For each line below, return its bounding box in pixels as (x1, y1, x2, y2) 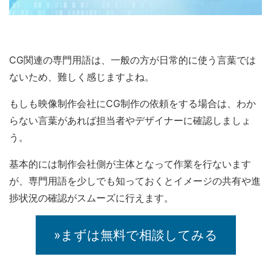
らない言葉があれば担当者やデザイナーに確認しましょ (9, 114, 251, 126)
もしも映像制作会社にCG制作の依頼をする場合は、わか (9, 97, 256, 109)
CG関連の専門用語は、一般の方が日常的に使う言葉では (9, 54, 256, 66)
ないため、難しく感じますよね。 (9, 71, 154, 83)
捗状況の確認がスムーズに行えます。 (9, 192, 174, 204)
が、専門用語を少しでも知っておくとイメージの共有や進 (9, 175, 261, 187)
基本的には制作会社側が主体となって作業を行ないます (9, 158, 251, 170)
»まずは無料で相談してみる (53, 227, 218, 243)
